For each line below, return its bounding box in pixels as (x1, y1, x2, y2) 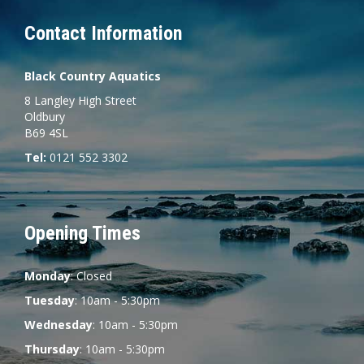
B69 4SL (24, 124, 68, 141)
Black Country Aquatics (24, 67, 161, 84)
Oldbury (24, 108, 65, 124)
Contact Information (24, 21, 182, 45)
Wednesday (24, 316, 93, 332)
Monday (24, 267, 71, 284)
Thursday (24, 340, 80, 357)
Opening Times (24, 221, 141, 245)
